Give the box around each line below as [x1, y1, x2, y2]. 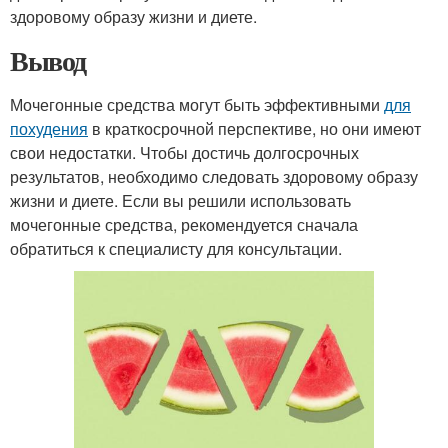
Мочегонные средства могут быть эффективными [10, 93, 384, 116]
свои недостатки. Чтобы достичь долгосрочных [10, 141, 359, 164]
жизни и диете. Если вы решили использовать [10, 189, 351, 212]
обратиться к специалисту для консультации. [10, 237, 342, 260]
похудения [10, 117, 88, 140]
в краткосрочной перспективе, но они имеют [88, 117, 421, 140]
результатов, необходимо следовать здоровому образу [10, 165, 418, 188]
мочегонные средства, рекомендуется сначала [10, 213, 358, 236]
